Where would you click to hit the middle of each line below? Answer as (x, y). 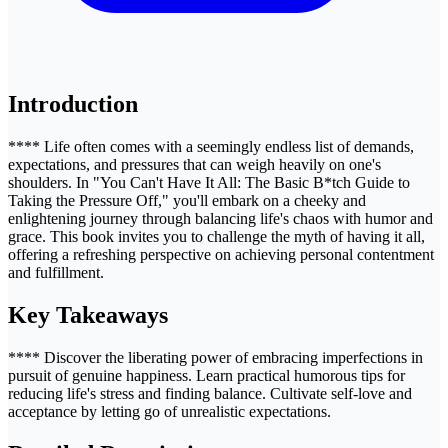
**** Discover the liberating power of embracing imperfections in (215, 357)
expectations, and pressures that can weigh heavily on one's (194, 164)
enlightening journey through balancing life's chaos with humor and (220, 218)
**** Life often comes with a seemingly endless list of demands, (211, 146)
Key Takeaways (88, 314)
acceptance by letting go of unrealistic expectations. (169, 411)
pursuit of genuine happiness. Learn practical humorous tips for (206, 375)
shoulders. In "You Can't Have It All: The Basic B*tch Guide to (209, 182)
